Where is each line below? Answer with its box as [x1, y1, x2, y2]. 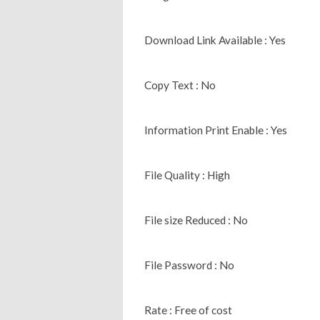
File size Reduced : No [144, 213, 248, 226]
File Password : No [144, 258, 234, 271]
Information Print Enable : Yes [144, 123, 287, 136]
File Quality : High [144, 168, 230, 181]
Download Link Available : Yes [144, 33, 286, 46]
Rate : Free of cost [144, 303, 232, 316]
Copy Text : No [144, 78, 216, 91]
